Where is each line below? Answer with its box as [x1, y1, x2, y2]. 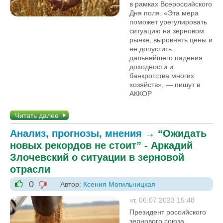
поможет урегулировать [129, 18, 207, 26]
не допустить [129, 45, 172, 53]
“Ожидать [158, 128, 207, 139]
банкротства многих [129, 72, 194, 80]
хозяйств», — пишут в [129, 81, 200, 89]
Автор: [60, 180, 83, 188]
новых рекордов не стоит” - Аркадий [10, 140, 193, 151]
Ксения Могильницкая [83, 180, 155, 188]
